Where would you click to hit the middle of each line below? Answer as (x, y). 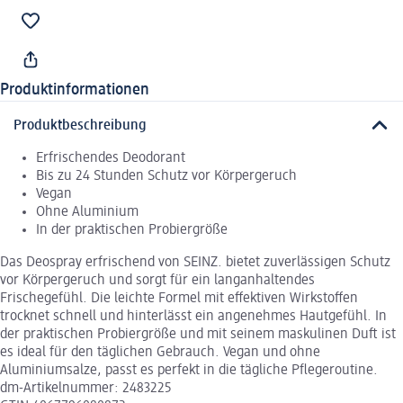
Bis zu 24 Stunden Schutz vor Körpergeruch (166, 176)
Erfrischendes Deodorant (111, 158)
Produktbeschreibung (80, 125)
